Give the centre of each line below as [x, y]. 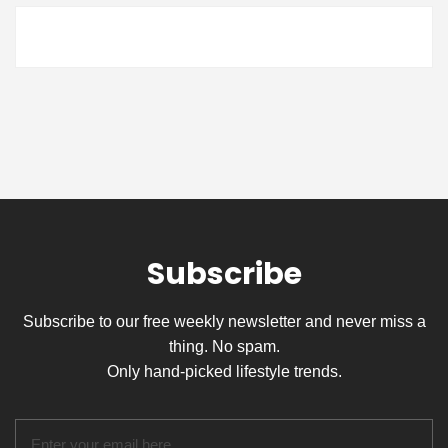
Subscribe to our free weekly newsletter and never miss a [224, 321]
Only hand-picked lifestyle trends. [224, 371]
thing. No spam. [224, 346]
